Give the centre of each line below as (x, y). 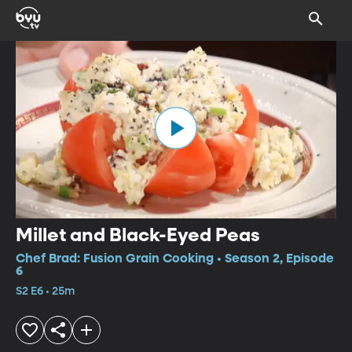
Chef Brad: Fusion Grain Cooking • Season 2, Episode (175, 259)
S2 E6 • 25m (45, 291)
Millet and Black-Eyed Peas (138, 235)
